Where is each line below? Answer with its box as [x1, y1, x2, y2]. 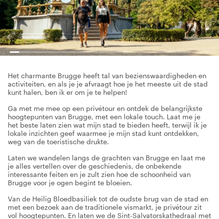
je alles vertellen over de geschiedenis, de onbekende [8, 162, 181, 170]
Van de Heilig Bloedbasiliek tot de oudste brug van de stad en [8, 195, 208, 203]
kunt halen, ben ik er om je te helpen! [8, 88, 127, 96]
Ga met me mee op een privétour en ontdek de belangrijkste [8, 104, 202, 112]
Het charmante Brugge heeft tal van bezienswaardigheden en [8, 71, 206, 80]
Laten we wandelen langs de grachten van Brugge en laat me [8, 153, 205, 162]
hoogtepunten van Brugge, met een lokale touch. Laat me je [8, 112, 200, 121]
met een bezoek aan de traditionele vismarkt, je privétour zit [8, 203, 202, 211]
